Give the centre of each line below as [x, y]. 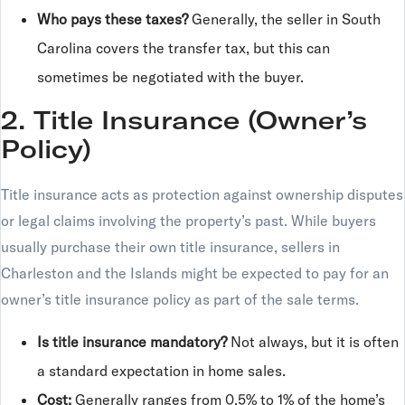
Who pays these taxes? [113, 19]
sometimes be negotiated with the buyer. [170, 77]
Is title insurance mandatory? [132, 342]
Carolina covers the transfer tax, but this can [184, 48]
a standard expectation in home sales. [161, 371]
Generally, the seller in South [284, 19]
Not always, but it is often [313, 342]
